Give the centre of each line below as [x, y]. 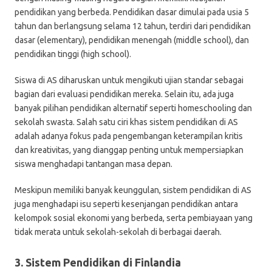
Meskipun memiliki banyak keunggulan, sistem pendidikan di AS [133, 190]
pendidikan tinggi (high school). [73, 54]
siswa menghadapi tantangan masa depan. [93, 164]
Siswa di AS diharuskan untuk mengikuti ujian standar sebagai [129, 80]
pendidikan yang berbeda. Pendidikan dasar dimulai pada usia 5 [132, 12]
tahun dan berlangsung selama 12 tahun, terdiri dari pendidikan [133, 26]
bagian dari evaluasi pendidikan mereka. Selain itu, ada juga [124, 94]
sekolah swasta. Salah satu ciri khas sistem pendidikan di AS [126, 122]
